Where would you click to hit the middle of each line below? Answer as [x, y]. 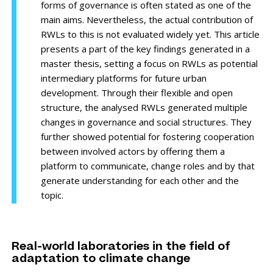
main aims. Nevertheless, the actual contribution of [147, 20]
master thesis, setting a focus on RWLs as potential [149, 64]
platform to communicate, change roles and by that [147, 166]
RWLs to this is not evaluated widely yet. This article [150, 34]
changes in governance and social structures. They [146, 122]
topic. [52, 195]
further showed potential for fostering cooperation [147, 137]
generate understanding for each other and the [140, 181]
